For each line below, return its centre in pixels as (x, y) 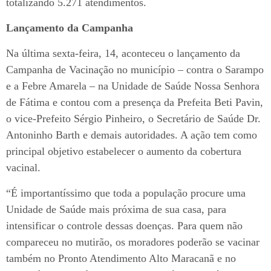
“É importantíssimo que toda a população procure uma (126, 193)
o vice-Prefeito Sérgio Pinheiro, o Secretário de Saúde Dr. (133, 119)
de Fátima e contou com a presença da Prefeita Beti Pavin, (135, 103)
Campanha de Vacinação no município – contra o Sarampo (135, 70)
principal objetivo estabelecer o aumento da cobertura (124, 152)
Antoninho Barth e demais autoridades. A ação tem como (132, 135)
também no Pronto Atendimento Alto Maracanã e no (121, 259)
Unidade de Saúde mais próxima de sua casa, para (116, 210)
